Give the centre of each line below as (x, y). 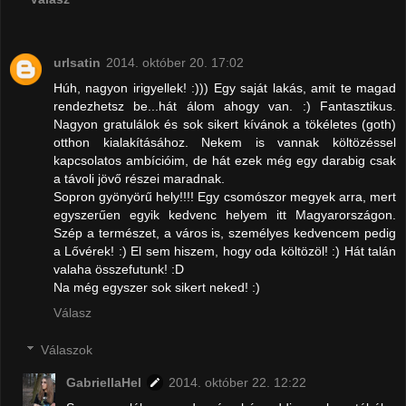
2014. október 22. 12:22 (238, 383)
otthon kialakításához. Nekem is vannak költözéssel (225, 142)
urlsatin (77, 62)
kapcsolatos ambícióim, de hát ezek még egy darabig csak (225, 160)
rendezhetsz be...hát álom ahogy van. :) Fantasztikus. (225, 106)
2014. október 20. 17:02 (175, 62)
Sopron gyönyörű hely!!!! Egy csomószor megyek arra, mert (225, 196)
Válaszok (67, 350)
